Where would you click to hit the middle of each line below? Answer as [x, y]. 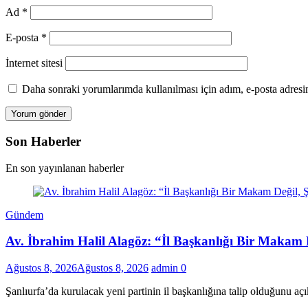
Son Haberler [43, 141]
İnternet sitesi [34, 63]
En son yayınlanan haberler [65, 168]
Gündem [24, 214]
